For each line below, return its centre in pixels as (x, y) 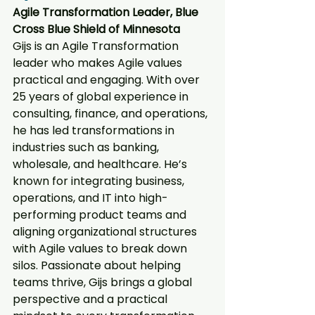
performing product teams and (101, 214)
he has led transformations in (95, 130)
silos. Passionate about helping (98, 265)
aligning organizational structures (106, 231)
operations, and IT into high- (90, 198)
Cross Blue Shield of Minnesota (96, 29)
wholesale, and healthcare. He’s (101, 164)
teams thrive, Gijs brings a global (104, 282)
